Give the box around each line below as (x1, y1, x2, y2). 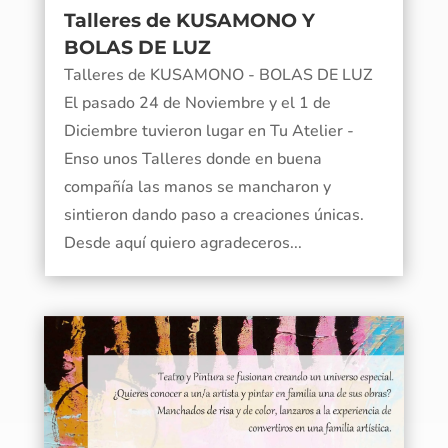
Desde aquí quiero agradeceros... (63, 231, 302, 254)
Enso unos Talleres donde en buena (63, 147, 322, 170)
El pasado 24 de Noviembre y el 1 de (63, 91, 331, 114)
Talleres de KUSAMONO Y (63, 8, 315, 32)
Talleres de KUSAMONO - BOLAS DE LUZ (63, 63, 372, 86)
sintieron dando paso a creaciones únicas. (63, 203, 364, 226)
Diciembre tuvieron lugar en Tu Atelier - (63, 119, 354, 142)
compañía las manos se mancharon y (63, 175, 331, 198)
